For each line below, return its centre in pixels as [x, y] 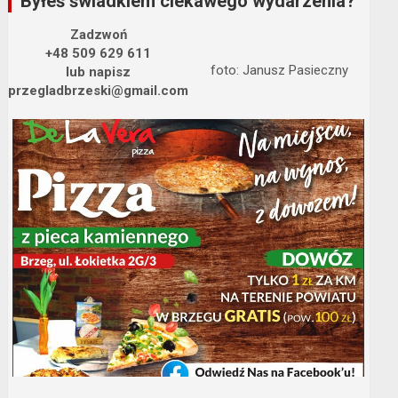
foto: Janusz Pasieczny [279, 70]
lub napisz [99, 72]
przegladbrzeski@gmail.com [99, 90]
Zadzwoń [98, 34]
